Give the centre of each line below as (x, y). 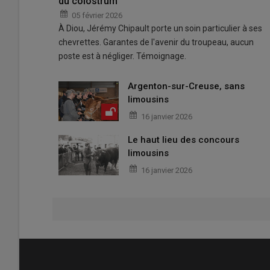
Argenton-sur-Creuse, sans (186, 86)
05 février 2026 (97, 15)
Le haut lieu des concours (184, 140)
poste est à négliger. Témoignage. (122, 56)
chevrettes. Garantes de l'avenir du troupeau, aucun (156, 42)
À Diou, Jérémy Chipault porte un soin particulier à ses (160, 28)
